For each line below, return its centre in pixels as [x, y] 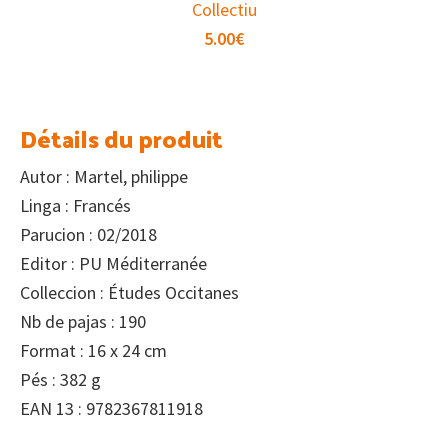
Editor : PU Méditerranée [113, 264]
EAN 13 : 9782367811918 [111, 409]
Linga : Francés [75, 206]
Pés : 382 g [60, 380]
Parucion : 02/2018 [88, 235]
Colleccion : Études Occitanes [129, 293]
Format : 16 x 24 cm [93, 351]
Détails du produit [121, 138]
